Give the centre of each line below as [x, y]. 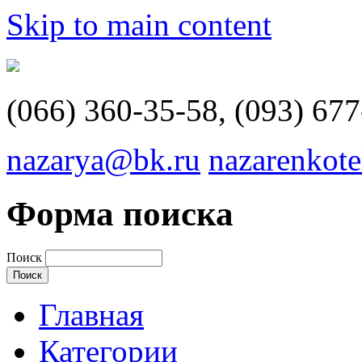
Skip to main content [139, 25]
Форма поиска [120, 213]
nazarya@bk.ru [103, 160]
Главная [91, 314]
